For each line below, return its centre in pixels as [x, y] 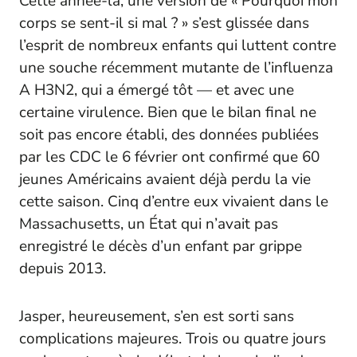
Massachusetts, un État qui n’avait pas [149, 224]
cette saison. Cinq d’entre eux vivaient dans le [174, 202]
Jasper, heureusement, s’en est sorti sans [157, 317]
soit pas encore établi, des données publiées [169, 135]
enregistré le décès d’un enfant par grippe [161, 247]
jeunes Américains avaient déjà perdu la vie [165, 180]
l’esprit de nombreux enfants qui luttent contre [178, 46]
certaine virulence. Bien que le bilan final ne [168, 113]
